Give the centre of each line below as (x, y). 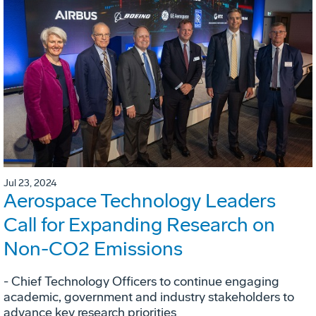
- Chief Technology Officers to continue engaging (141, 282)
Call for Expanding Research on (139, 225)
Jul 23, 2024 (30, 183)
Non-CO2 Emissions (93, 249)
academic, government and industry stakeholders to (149, 297)
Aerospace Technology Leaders (140, 201)
